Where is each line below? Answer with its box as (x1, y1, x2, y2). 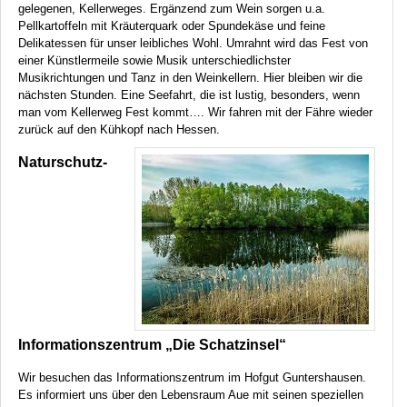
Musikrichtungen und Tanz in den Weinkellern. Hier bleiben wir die (18, 71, 362, 85)
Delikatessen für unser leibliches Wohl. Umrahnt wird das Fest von (18, 36, 368, 51)
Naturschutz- (18, 154, 107, 170)
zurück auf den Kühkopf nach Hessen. (18, 123, 220, 137)
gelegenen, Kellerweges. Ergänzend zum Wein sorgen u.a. (18, 2, 325, 16)
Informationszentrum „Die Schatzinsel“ (18, 337, 286, 353)
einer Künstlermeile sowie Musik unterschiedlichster (18, 54, 291, 68)
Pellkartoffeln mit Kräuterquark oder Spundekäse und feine (18, 19, 325, 34)
